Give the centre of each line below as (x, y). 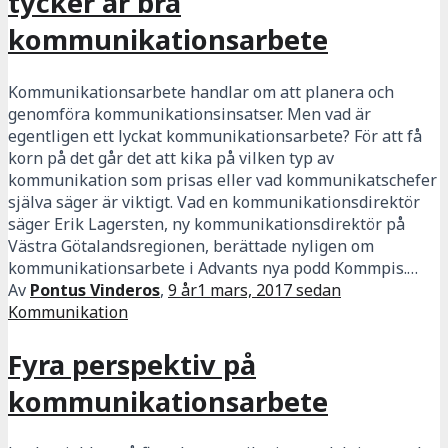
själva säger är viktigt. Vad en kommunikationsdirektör (214, 202)
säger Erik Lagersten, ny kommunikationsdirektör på (206, 224)
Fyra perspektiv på (132, 364)
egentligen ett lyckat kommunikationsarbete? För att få (215, 136)
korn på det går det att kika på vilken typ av (171, 158)
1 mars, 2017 (244, 290)
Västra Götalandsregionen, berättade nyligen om (191, 246)
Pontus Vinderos (95, 290)
